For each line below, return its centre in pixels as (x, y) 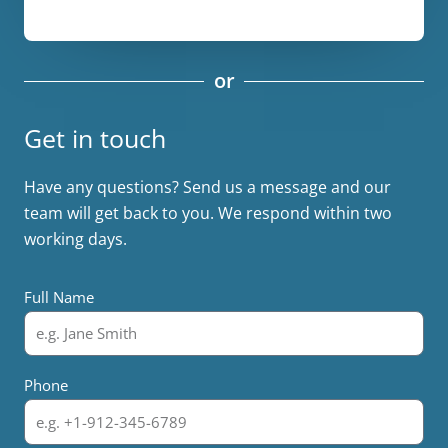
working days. (77, 238)
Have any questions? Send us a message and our (207, 186)
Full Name (59, 296)
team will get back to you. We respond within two (208, 212)
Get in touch (95, 137)
